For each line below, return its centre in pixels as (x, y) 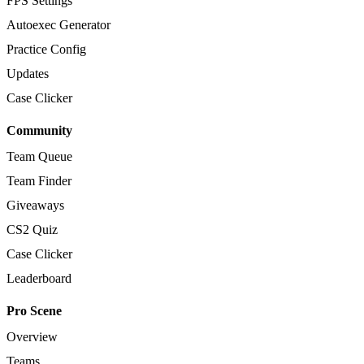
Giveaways (35, 205)
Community (39, 130)
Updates (28, 73)
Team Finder (39, 180)
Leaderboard (39, 278)
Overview (32, 336)
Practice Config (46, 49)
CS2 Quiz (32, 229)
